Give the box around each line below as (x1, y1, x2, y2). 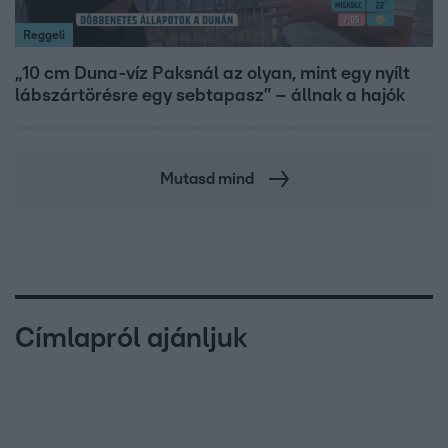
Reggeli (23, 28, 65, 41)
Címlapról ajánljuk (15, 324, 248, 353)
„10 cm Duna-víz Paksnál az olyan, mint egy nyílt (15, 64, 410, 83)
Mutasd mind (159, 170, 254, 187)
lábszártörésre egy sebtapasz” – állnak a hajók (15, 86, 405, 105)
